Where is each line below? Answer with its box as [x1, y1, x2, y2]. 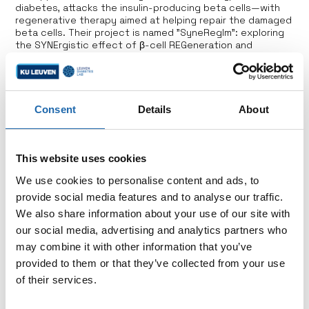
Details [137, 103, 172, 115]
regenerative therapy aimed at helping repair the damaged [15, 13, 292, 26]
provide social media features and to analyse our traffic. [16, 190, 283, 203]
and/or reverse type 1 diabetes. [15, 63, 166, 76]
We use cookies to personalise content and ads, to [16, 174, 259, 186]
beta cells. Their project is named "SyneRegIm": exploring [15, 26, 285, 39]
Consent [34, 103, 76, 115]
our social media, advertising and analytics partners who [16, 223, 287, 236]
